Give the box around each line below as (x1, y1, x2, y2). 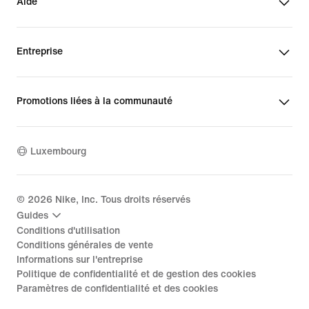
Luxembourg (30, 146, 86, 157)
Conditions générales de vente (17, 240, 153, 251)
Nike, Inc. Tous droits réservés (52, 195, 190, 206)
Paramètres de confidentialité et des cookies (17, 283, 218, 295)
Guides (17, 210, 48, 221)
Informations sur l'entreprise (17, 255, 143, 266)
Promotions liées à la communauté (17, 96, 172, 107)
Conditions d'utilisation (17, 226, 120, 237)
